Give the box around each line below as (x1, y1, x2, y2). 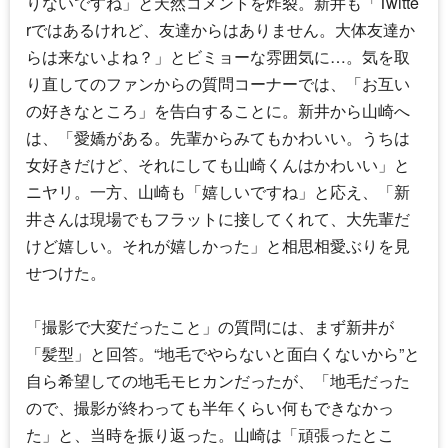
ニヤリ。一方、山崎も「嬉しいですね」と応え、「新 (26, 179, 410, 203)
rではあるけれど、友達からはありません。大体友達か (26, 17, 415, 41)
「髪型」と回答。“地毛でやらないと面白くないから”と (26, 341, 420, 365)
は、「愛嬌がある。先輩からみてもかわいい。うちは (26, 125, 410, 149)
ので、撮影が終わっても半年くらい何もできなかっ (26, 395, 394, 419)
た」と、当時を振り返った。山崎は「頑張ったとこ (26, 422, 394, 446)
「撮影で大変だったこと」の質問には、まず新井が (26, 314, 394, 338)
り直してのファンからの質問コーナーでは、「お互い (26, 71, 410, 95)
